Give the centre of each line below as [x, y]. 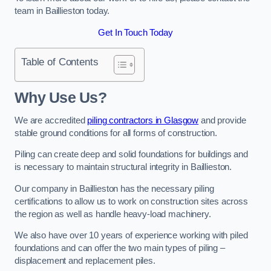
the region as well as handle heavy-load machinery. [113, 214]
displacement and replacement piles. [85, 261]
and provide [222, 120]
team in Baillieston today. [62, 11]
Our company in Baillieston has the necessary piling [114, 188]
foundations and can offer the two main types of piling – [120, 248]
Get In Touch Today [135, 32]
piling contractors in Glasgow [143, 120]
